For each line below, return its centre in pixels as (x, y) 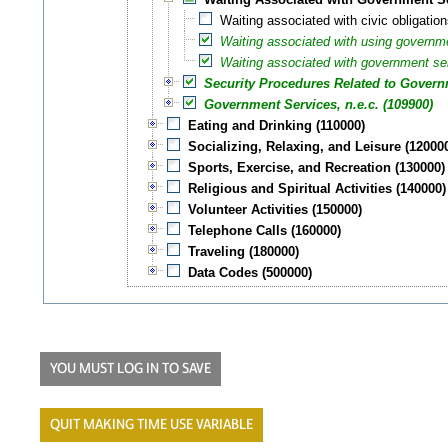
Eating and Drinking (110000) (277, 126)
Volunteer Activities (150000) (275, 210)
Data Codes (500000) (250, 273)
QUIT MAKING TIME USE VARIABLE (151, 424)
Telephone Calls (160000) (265, 231)
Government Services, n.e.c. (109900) (319, 105)
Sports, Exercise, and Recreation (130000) (317, 168)
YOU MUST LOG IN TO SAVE (130, 368)
